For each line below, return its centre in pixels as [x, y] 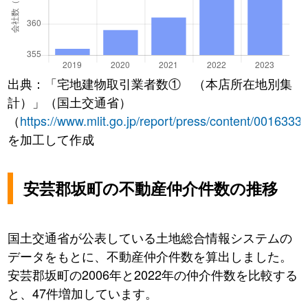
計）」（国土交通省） [70, 101]
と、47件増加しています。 [83, 293]
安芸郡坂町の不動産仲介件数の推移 [151, 188]
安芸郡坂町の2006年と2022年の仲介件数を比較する [153, 274]
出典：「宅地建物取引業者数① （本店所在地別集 [150, 83]
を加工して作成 [51, 139]
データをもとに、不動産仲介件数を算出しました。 [150, 255]
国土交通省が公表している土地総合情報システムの [150, 237]
